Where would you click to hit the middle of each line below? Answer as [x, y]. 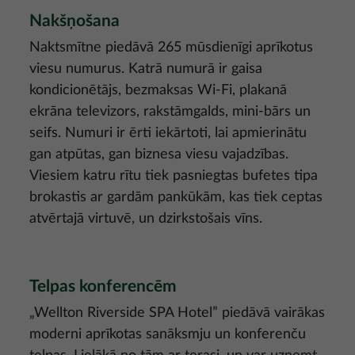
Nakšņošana [74, 21]
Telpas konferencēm [103, 286]
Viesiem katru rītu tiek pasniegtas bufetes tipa [174, 176]
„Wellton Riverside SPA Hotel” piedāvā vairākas [177, 313]
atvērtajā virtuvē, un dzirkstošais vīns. [146, 218]
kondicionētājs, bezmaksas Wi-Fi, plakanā [158, 90]
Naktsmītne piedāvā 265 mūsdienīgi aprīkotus [171, 47]
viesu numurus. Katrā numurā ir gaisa [146, 69]
